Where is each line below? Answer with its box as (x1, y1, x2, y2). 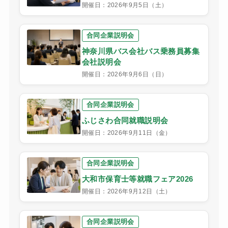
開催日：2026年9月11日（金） (81, 129, 172, 136)
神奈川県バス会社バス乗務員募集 (81, 46, 199, 55)
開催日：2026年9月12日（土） (81, 187, 172, 195)
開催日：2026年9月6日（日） (81, 70, 168, 78)
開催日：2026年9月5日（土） (81, 1, 168, 9)
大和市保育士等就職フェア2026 (81, 174, 193, 183)
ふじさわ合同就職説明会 (81, 116, 168, 125)
